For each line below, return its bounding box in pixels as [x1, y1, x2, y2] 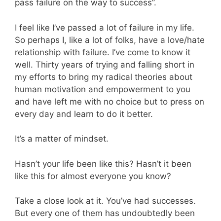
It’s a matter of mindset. [15, 134, 109, 144]
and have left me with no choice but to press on [15, 96, 204, 107]
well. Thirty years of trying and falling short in [15, 59, 194, 70]
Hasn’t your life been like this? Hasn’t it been [15, 158, 191, 169]
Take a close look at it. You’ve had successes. [15, 196, 196, 206]
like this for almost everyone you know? [15, 171, 171, 181]
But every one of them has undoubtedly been [15, 208, 195, 219]
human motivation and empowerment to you [15, 84, 190, 94]
